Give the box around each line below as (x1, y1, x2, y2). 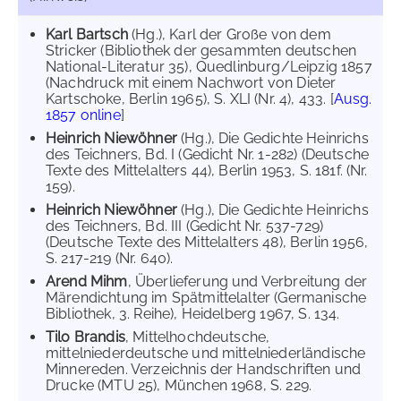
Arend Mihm (46, 273, 128, 290)
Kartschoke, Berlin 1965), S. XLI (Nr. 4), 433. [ (46, 90, 334, 107)
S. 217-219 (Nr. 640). (46, 250, 174, 267)
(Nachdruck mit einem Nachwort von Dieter (46, 74, 337, 91)
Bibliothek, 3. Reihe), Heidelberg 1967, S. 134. (46, 305, 340, 322)
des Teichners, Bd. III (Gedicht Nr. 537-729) (46, 218, 324, 235)
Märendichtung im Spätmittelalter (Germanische (46, 289, 367, 306)
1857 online (46, 107, 121, 124)
